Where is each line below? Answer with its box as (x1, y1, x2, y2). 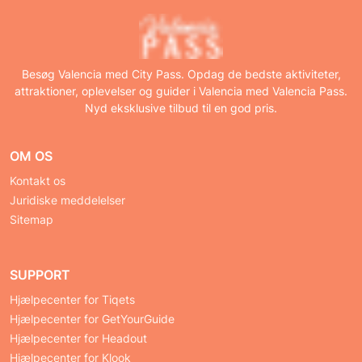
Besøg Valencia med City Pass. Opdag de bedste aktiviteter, (21, 67, 341, 82)
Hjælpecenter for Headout (10, 331, 147, 346)
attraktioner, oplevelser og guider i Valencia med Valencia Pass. (15, 84, 347, 99)
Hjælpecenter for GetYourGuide (10, 312, 175, 326)
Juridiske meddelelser (10, 193, 125, 208)
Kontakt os (10, 174, 65, 188)
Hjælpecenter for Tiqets (10, 293, 135, 307)
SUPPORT (10, 267, 70, 284)
